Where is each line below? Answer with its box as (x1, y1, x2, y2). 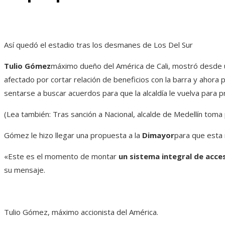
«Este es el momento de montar (4, 151, 117, 161)
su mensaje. (4, 164, 45, 175)
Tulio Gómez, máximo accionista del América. (4, 206, 158, 217)
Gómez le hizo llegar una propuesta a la (4, 130, 142, 140)
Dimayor (142, 130, 174, 140)
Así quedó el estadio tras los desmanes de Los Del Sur (4, 39, 193, 50)
